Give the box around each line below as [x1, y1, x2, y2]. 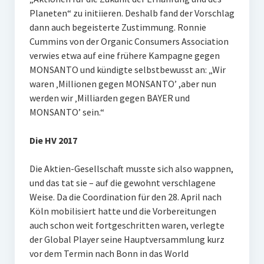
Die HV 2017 [29, 134, 77, 146]
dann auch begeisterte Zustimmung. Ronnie [29, 21, 206, 33]
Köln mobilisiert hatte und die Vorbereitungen [29, 205, 216, 217]
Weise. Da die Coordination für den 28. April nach [29, 191, 222, 203]
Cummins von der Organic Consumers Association [29, 35, 229, 47]
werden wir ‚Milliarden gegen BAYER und [29, 92, 190, 104]
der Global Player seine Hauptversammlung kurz [29, 233, 225, 245]
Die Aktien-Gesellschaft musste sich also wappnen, [29, 163, 233, 174]
